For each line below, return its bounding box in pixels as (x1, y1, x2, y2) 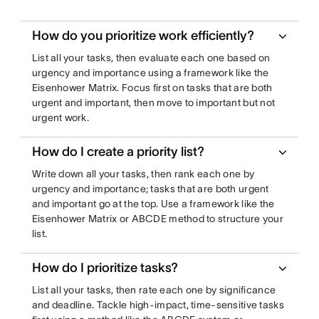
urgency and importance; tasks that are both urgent (31, 183, 269, 194)
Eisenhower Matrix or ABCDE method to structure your (31, 213, 283, 224)
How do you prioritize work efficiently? (31, 28, 254, 43)
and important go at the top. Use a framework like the (31, 198, 275, 209)
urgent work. (31, 112, 90, 123)
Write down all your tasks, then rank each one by (31, 168, 255, 179)
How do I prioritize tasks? (31, 261, 178, 275)
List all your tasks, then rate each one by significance (31, 284, 276, 296)
